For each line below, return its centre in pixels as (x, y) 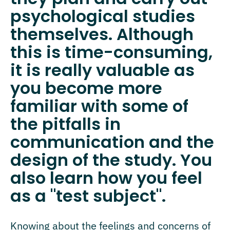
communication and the (112, 142)
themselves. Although (102, 34)
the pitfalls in (65, 124)
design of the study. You (111, 160)
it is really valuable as (102, 70)
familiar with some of (99, 106)
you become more (86, 88)
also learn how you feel (106, 178)
